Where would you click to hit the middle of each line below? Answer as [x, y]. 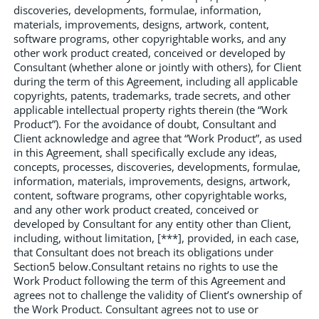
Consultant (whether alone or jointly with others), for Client [157, 67]
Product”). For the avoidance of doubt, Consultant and [145, 124]
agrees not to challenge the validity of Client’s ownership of [158, 294]
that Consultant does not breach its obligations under [143, 252]
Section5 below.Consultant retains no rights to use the [146, 266]
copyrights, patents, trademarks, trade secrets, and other [152, 95]
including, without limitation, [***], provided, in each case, [156, 237]
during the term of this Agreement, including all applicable [156, 81]
